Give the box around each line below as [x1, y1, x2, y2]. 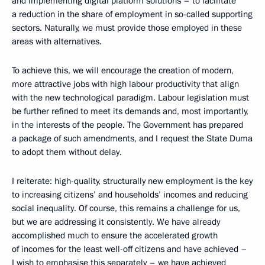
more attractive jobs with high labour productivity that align [12, 78, 239, 91]
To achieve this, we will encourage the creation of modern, [12, 64, 234, 77]
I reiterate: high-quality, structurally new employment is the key [12, 175, 253, 188]
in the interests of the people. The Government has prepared [12, 119, 243, 131]
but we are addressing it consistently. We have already [12, 216, 220, 228]
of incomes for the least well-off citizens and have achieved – [12, 243, 247, 256]
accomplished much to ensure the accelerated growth [12, 230, 218, 242]
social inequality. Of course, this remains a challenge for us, [12, 202, 240, 215]
